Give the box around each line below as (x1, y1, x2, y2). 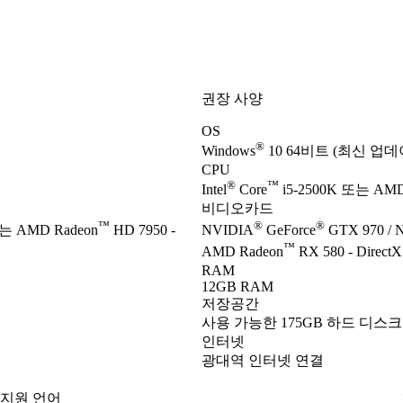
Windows (201, 143, 255, 159)
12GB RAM (201, 278, 273, 294)
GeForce (263, 222, 316, 238)
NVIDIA (201, 222, 254, 238)
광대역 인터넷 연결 (201, 352, 324, 368)
